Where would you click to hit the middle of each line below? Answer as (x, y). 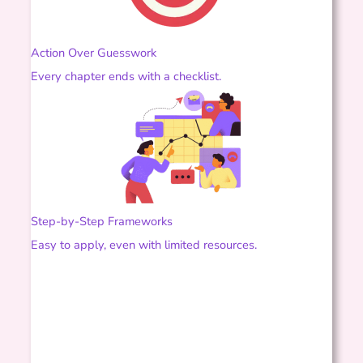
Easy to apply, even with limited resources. (144, 244)
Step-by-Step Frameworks (102, 221)
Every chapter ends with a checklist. (126, 76)
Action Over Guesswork (94, 52)
